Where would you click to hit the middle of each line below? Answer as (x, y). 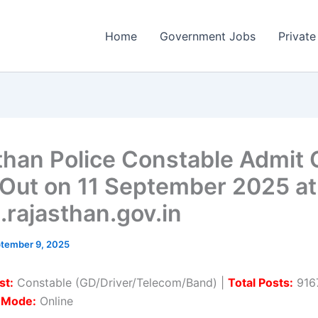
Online (55, 301)
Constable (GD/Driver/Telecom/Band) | (121, 283)
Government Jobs (208, 36)
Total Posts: (261, 283)
